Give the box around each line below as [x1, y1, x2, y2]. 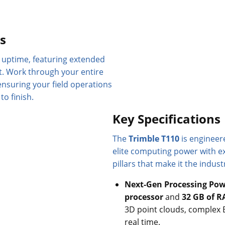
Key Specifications [113, 110, 220, 127]
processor [125, 191, 163, 202]
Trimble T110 [129, 133, 179, 144]
